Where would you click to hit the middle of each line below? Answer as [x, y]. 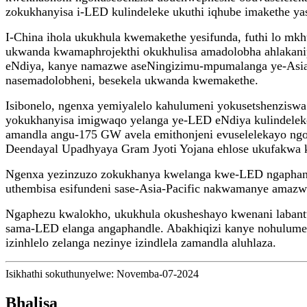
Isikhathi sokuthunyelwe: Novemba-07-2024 [102, 273]
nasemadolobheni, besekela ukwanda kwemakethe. [132, 80]
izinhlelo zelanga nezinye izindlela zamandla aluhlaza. [141, 242]
